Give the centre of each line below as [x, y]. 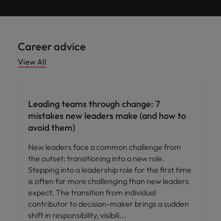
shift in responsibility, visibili [74, 215]
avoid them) [52, 127]
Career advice [52, 46]
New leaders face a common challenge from [105, 147]
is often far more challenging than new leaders [109, 181]
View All [32, 61]
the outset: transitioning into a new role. [96, 158]
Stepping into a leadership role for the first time [110, 169]
